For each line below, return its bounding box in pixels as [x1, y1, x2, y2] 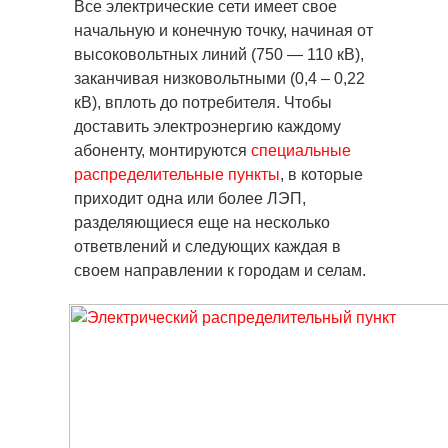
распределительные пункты [74, 166, 280, 183]
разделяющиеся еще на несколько [74, 214, 330, 231]
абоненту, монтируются [74, 142, 251, 159]
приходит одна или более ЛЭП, [74, 190, 306, 207]
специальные [251, 142, 351, 159]
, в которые [280, 166, 363, 183]
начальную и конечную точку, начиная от [74, 22, 373, 39]
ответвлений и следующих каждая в [74, 238, 341, 255]
